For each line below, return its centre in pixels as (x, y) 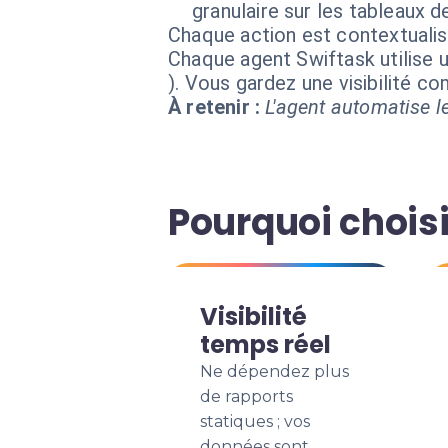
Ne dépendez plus (274, 371)
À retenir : (214, 107)
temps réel (265, 344)
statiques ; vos (255, 421)
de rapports (246, 396)
